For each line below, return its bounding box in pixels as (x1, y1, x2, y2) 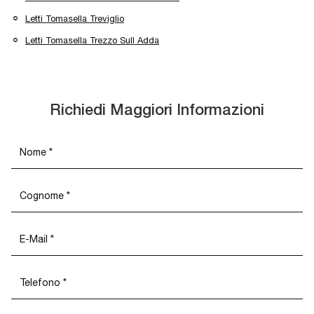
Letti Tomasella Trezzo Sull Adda (25, 35, 159, 46)
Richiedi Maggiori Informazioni (50, 104, 264, 118)
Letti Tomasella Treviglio (25, 13, 124, 25)
